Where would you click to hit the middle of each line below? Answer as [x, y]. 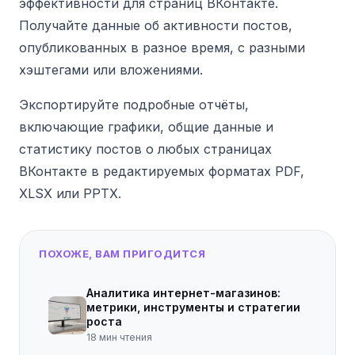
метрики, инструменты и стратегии [193, 307]
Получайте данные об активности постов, [156, 25]
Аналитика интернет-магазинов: [183, 292]
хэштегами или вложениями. [111, 69]
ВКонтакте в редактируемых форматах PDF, [162, 171]
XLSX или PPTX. [70, 193]
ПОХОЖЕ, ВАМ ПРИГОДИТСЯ [122, 253]
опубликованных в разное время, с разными [162, 47]
